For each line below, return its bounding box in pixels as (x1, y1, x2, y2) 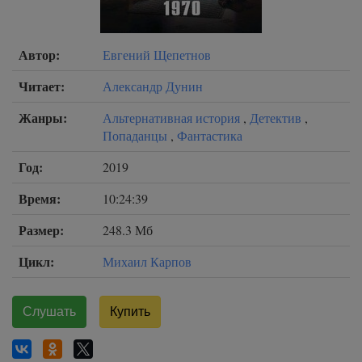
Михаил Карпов (103, 253, 192, 270)
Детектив (250, 109, 305, 126)
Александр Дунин (103, 78, 203, 95)
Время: (19, 189, 61, 208)
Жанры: (19, 108, 67, 127)
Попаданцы (103, 127, 170, 144)
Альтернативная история (103, 109, 243, 126)
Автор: (19, 45, 60, 64)
